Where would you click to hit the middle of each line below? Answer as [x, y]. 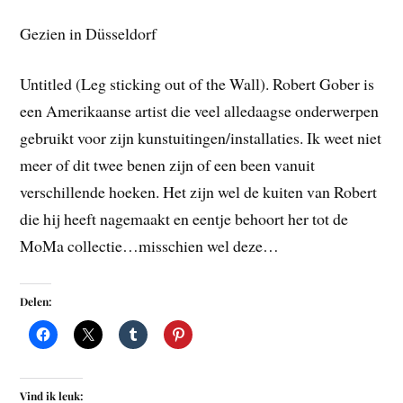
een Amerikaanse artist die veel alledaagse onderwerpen [200, 111]
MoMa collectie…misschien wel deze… [150, 246]
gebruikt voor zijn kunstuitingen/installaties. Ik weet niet [201, 138]
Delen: [36, 302]
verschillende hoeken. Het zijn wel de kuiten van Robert [199, 192]
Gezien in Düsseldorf [89, 33]
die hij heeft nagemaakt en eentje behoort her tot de [184, 219]
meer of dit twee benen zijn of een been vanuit [168, 165]
